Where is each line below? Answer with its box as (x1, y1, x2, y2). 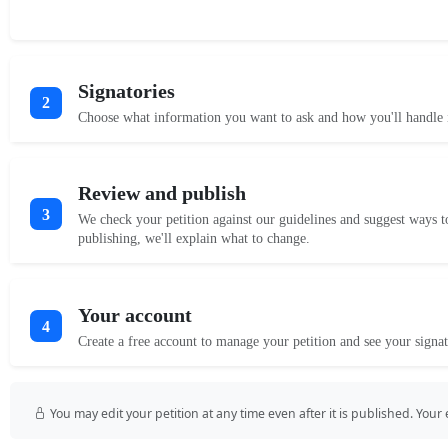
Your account (78, 303, 192, 326)
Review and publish (78, 182, 246, 205)
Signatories (78, 80, 175, 103)
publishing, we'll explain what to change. (78, 231, 310, 247)
